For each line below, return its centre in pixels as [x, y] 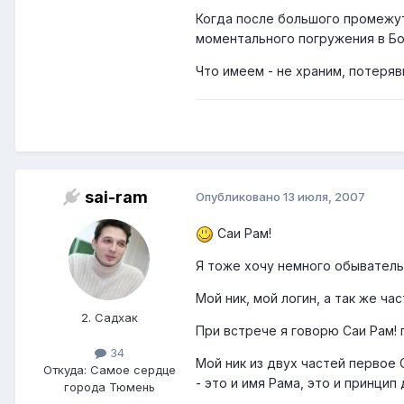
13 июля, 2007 [324, 197]
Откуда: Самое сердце [109, 370]
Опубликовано [239, 197]
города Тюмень [109, 387]
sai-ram [116, 197]
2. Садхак [109, 318]
